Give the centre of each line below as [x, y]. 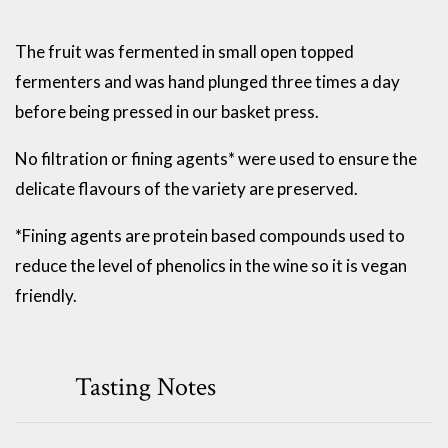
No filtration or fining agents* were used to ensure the [216, 159]
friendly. [46, 296]
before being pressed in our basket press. [167, 112]
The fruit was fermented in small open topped [184, 52]
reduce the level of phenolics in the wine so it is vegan [211, 266]
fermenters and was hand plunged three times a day [207, 82]
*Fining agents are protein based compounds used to [210, 236]
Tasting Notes [145, 388]
